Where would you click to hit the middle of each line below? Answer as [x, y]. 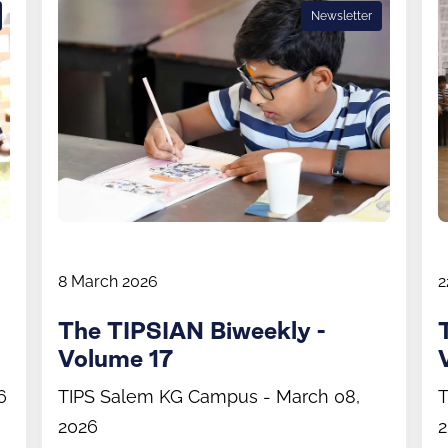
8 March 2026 [108, 281]
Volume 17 [115, 359]
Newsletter [341, 15]
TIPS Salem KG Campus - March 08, [209, 396]
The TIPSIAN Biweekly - [191, 331]
